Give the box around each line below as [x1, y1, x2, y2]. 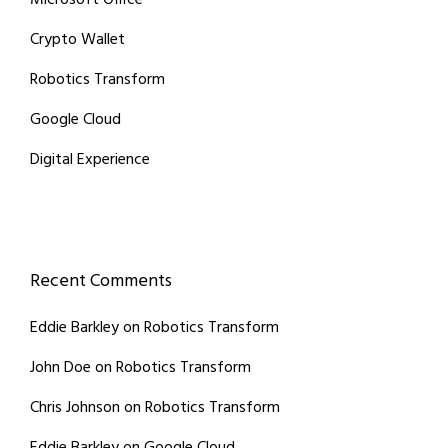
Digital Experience [30, 147, 150, 173]
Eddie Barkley [30, 315, 119, 341]
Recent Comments [30, 267, 172, 296]
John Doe [30, 355, 91, 381]
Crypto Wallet [30, 27, 125, 53]
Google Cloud [30, 107, 121, 133]
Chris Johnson [30, 395, 120, 421]
